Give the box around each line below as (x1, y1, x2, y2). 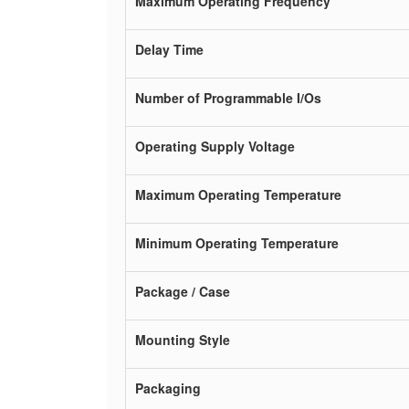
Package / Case (135, 282, 230, 300)
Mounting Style (135, 330, 230, 349)
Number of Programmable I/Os (135, 89, 321, 107)
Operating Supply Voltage (135, 137, 295, 155)
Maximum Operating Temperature (135, 185, 341, 204)
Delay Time (135, 40, 204, 58)
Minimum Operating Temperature (135, 234, 339, 252)
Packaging (135, 379, 201, 397)
